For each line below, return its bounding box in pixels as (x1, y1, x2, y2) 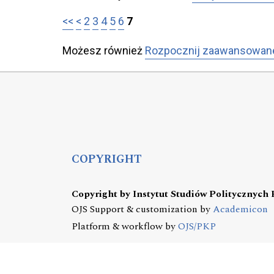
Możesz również (62, 44, 145, 57)
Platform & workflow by (72, 218, 178, 234)
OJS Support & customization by (72, 201, 213, 217)
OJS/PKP (178, 218, 216, 234)
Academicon (213, 201, 268, 217)
